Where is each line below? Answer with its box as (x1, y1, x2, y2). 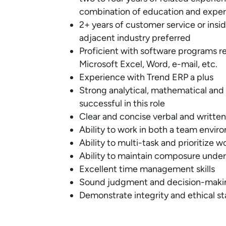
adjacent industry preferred (79, 32, 191, 43)
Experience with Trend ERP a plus (79, 72, 213, 83)
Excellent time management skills (79, 163, 215, 175)
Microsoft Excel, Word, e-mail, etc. (79, 59, 217, 70)
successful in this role (79, 98, 165, 109)
